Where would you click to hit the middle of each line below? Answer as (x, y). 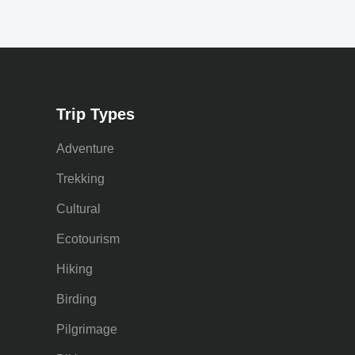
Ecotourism (88, 239)
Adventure (85, 149)
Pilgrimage (87, 329)
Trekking (80, 179)
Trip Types (95, 114)
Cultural (78, 209)
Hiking (74, 269)
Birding (76, 299)
